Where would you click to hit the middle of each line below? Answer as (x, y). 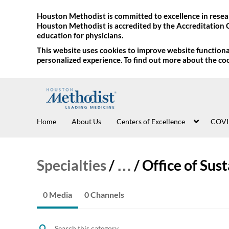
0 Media (58, 194)
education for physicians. (80, 35)
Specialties (72, 165)
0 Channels (104, 194)
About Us (86, 121)
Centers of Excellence (151, 121)
